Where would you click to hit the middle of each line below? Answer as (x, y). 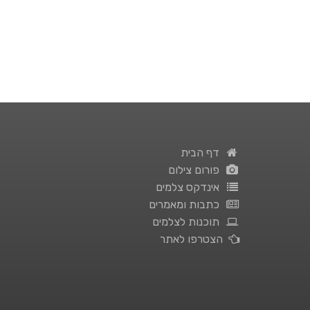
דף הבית (203, 153)
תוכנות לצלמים (189, 222)
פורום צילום (197, 170)
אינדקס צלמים (191, 187)
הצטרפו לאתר (194, 239)
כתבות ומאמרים (187, 204)
